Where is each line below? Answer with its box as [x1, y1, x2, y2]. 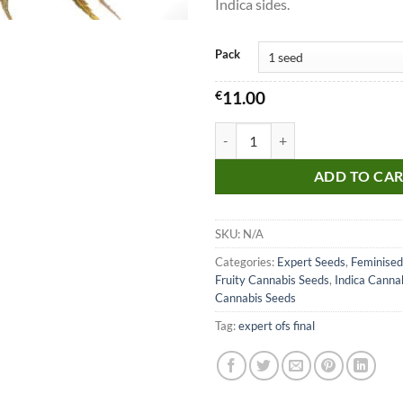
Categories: [215, 255, 277, 270]
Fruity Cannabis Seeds [215, 273, 329, 288]
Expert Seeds [277, 255, 345, 270]
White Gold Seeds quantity [214, 124, 363, 140]
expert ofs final [238, 318, 315, 334]
